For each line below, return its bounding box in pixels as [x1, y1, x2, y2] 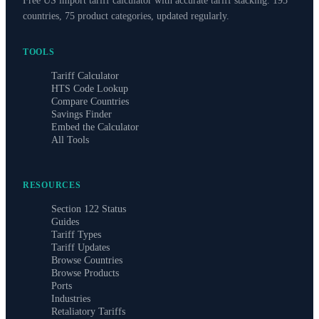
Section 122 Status [51, 204, 126, 214]
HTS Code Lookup [51, 83, 128, 94]
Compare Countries [51, 96, 129, 107]
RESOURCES [23, 180, 81, 190]
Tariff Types [51, 229, 101, 240]
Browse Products [51, 268, 119, 278]
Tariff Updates [51, 242, 110, 253]
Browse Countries [51, 255, 122, 266]
